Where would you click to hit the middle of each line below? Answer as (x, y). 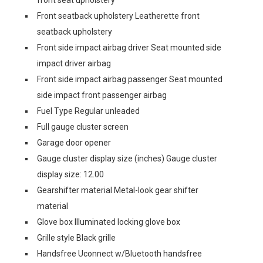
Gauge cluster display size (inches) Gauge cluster (127, 158)
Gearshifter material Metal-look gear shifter (118, 190)
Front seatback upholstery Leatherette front (118, 16)
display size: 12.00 (70, 174)
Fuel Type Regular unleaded (88, 111)
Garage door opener (74, 142)
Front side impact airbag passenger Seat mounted (130, 79)
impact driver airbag (74, 63)
